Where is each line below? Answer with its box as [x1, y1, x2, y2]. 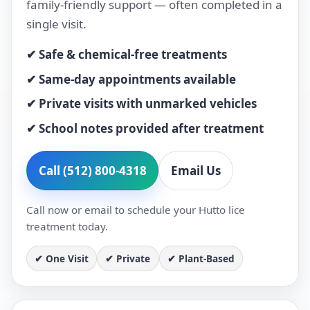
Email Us [171, 162, 221, 179]
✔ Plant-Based [167, 251, 235, 265]
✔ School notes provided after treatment [26, 120, 264, 137]
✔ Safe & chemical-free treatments [26, 46, 227, 62]
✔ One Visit [34, 251, 89, 265]
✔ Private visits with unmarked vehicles [26, 95, 257, 112]
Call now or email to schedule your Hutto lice [26, 202, 245, 217]
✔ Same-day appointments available [26, 71, 236, 87]
